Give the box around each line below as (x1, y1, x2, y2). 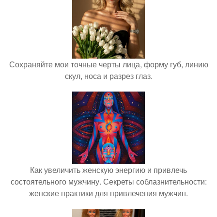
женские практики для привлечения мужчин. (29, 187, 188, 199)
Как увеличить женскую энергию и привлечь (30, 164, 187, 175)
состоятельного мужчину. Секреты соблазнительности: (10, 176, 207, 187)
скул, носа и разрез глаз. (64, 70, 153, 81)
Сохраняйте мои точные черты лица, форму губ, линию (9, 59, 208, 70)
